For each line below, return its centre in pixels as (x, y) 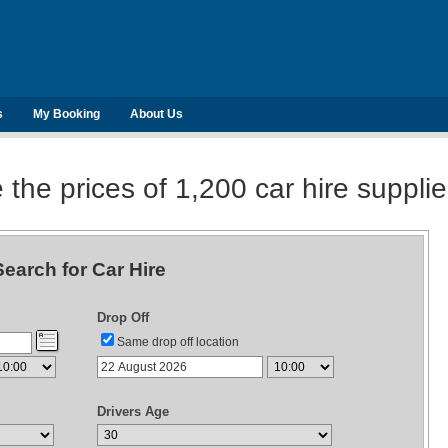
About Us (156, 114)
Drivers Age (133, 411)
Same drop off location (178, 342)
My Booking (66, 114)
